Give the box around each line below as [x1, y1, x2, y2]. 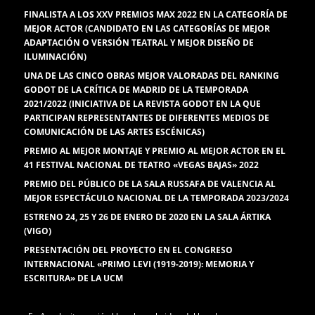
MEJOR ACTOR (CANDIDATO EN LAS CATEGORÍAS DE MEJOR [24, 22, 271, 34]
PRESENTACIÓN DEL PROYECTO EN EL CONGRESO [24, 244, 233, 256]
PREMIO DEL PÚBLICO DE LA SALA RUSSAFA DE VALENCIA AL [24, 178, 276, 190]
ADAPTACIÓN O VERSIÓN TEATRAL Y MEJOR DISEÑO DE [24, 37, 255, 49]
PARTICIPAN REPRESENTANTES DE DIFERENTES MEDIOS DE [24, 112, 270, 124]
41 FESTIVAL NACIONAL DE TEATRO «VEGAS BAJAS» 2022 [24, 159, 259, 171]
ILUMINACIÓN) [24, 51, 87, 63]
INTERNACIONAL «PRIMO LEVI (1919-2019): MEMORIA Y [24, 258, 255, 270]
